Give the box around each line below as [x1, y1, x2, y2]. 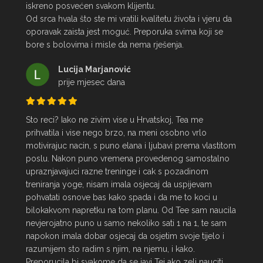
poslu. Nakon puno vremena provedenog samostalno [26, 154, 230, 163]
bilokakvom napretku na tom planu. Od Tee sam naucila [26, 205, 236, 215]
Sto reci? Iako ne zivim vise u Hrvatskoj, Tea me [26, 115, 203, 124]
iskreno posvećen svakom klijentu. [26, 1, 156, 11]
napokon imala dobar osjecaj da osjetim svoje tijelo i [26, 231, 224, 241]
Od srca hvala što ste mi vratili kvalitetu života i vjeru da [26, 14, 232, 23]
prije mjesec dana [58, 77, 125, 87]
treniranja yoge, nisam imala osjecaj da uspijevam [26, 180, 212, 189]
